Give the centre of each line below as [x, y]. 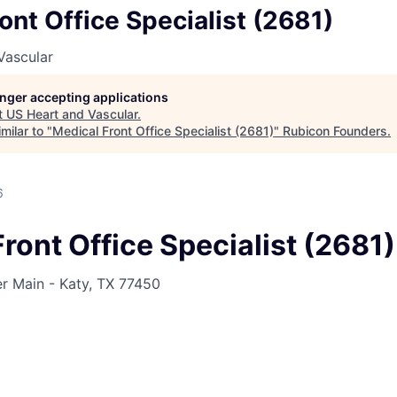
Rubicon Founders [335, 130]
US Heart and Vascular [72, 113]
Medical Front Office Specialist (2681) [163, 130]
